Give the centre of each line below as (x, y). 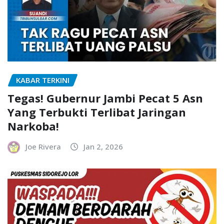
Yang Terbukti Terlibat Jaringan (97, 112)
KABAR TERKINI (43, 80)
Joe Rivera (43, 147)
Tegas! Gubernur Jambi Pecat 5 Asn (105, 98)
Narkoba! (33, 126)
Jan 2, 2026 (103, 147)
